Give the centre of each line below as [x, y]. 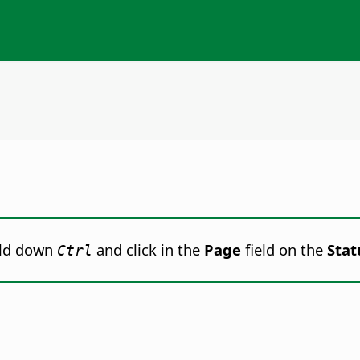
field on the [284, 250]
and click [127, 250]
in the [182, 250]
